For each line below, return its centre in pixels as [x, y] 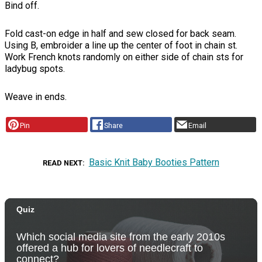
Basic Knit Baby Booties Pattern [154, 162]
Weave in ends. [36, 97]
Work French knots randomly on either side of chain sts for [124, 57]
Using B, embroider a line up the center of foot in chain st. [121, 46]
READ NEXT [63, 163]
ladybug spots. [35, 69]
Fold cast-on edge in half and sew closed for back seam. [120, 34]
